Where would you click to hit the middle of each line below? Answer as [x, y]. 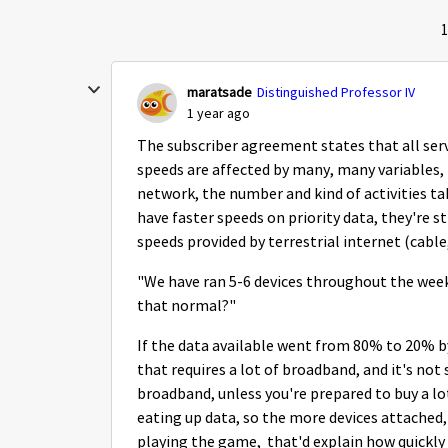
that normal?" [186, 306]
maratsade [219, 92]
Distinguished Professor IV [336, 92]
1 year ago [218, 113]
